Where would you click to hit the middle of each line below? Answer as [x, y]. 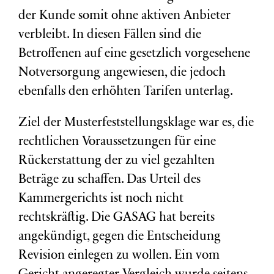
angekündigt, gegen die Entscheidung [120, 237]
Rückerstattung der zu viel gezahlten [117, 161]
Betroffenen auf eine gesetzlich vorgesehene [134, 54]
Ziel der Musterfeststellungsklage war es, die [136, 123]
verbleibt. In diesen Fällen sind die [110, 35]
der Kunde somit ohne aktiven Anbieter [124, 16]
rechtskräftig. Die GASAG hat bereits [117, 218]
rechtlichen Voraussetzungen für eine [117, 142]
